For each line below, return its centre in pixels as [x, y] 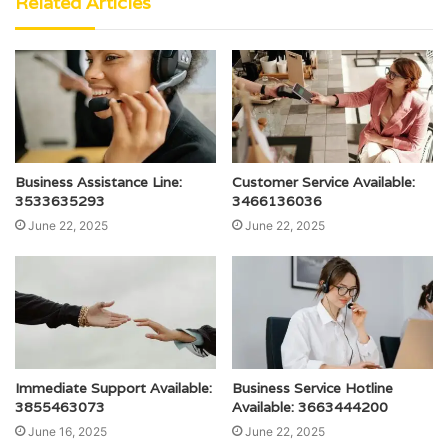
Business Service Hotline [312, 388]
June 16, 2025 [67, 432]
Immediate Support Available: [113, 388]
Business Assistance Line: [98, 181]
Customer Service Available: [323, 181]
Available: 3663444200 [310, 407]
